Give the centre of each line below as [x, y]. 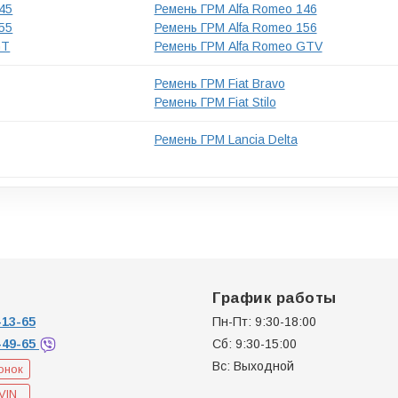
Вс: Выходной [253, 366]
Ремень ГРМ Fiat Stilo [215, 102]
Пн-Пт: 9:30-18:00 [264, 321]
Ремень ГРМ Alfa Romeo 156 [235, 27]
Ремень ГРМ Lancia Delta [226, 139]
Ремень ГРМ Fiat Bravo [219, 83]
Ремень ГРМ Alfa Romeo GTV [238, 46]
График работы [275, 298]
